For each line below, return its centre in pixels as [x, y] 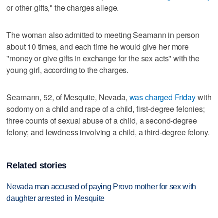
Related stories [37, 165]
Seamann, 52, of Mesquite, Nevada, [68, 97]
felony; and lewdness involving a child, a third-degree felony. [108, 132]
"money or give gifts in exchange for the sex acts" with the [103, 58]
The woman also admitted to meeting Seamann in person [103, 35]
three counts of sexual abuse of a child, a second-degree [102, 120]
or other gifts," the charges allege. [63, 7]
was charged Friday [163, 97]
